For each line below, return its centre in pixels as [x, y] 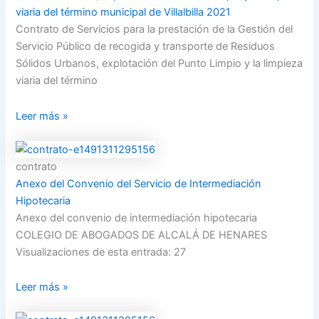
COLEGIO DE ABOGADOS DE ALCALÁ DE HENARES [142, 235]
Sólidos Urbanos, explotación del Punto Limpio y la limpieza [159, 64]
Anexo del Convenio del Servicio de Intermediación [139, 183]
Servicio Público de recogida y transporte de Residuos [146, 47]
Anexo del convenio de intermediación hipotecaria [137, 218]
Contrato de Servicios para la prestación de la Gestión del [155, 30]
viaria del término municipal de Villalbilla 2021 [124, 12]
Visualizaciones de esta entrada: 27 [101, 252]
